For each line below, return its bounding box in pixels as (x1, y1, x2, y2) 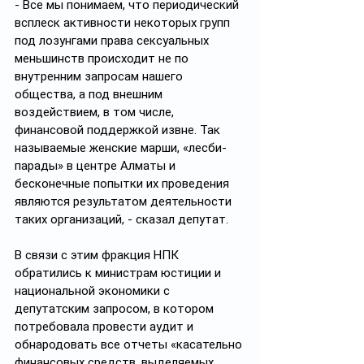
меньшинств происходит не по (15, 51, 192, 66)
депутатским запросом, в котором (15, 301, 217, 316)
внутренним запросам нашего (15, 69, 186, 84)
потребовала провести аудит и (15, 319, 197, 334)
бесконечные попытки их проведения (15, 176, 232, 191)
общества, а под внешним (15, 87, 166, 102)
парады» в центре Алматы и (15, 158, 179, 173)
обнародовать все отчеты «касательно (15, 337, 245, 352)
